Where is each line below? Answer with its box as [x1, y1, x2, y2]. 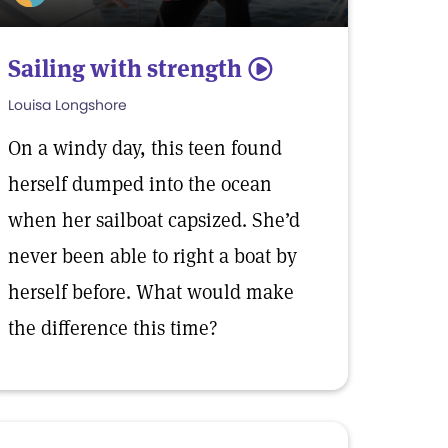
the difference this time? [8, 315, 218, 341]
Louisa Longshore [8, 95, 127, 115]
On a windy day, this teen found [8, 135, 282, 161]
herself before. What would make [8, 279, 294, 305]
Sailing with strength [8, 53, 242, 84]
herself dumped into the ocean [8, 171, 272, 197]
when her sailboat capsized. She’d [8, 207, 300, 233]
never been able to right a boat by [8, 243, 297, 269]
